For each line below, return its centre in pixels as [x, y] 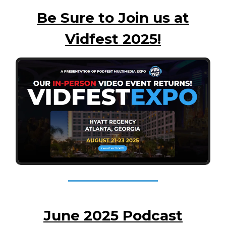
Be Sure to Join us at [113, 18]
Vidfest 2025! [113, 39]
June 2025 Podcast [113, 216]
